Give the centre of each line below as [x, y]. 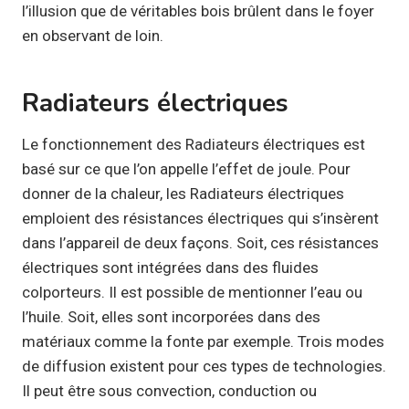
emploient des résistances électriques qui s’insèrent [200, 218]
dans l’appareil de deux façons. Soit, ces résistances [200, 242]
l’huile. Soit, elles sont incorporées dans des [171, 316]
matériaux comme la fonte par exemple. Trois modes [203, 341]
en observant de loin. [93, 35]
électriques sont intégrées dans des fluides [170, 267]
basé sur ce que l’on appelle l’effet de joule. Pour [186, 168]
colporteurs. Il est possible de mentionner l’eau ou [192, 292]
